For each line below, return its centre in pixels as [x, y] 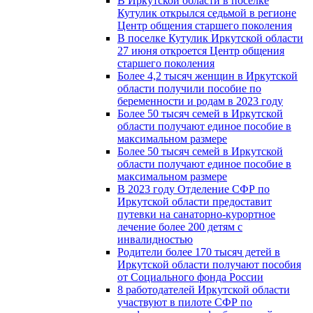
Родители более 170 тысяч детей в [199, 252]
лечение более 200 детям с [180, 226]
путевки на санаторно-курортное [196, 214]
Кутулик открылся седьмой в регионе [207, 13]
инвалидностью [155, 239]
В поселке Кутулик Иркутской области [210, 38]
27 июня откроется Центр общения [201, 50]
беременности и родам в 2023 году [200, 101]
